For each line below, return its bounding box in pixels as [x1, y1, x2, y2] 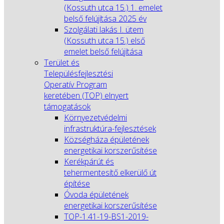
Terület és [44, 57, 79, 68]
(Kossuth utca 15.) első [64, 35, 145, 46]
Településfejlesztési [44, 68, 113, 79]
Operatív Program [44, 79, 107, 90]
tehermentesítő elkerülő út [64, 167, 156, 178]
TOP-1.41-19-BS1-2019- [64, 211, 148, 222]
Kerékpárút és [64, 156, 114, 167]
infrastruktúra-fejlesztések [64, 123, 156, 134]
